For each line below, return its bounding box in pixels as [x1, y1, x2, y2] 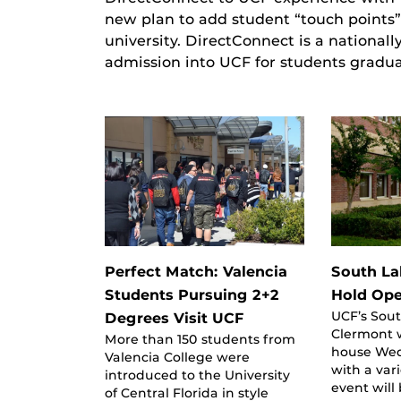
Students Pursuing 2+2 [105, 286, 279, 303]
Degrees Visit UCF [105, 309, 244, 327]
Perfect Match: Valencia [105, 262, 287, 280]
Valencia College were [105, 349, 250, 364]
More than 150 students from [105, 331, 295, 346]
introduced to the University [105, 367, 290, 382]
